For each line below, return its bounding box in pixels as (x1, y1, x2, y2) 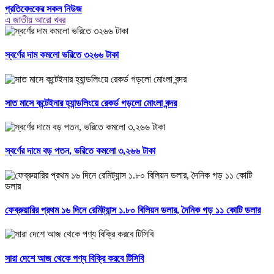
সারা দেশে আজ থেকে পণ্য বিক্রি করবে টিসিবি (5, 253, 144, 264)
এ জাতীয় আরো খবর (5, 15, 65, 26)
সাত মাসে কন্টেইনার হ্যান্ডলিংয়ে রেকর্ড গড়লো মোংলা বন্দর (5, 97, 177, 108)
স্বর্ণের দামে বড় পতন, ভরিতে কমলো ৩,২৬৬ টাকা (5, 146, 155, 157)
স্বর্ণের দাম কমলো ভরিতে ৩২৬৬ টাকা (5, 50, 119, 61)
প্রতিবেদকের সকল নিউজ (5, 4, 82, 15)
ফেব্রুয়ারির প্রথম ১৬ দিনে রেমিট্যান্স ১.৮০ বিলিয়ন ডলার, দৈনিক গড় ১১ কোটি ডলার (5, 204, 261, 215)
